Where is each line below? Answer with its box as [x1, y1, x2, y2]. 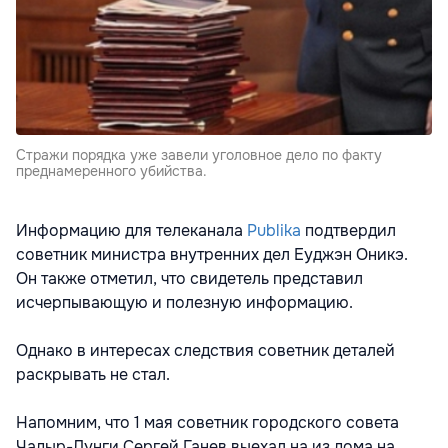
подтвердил [301, 219, 396, 241]
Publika [247, 219, 301, 241]
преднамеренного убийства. [16, 161, 207, 180]
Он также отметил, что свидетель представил [16, 267, 363, 289]
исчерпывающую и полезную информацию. [16, 291, 353, 313]
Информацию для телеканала [16, 219, 247, 241]
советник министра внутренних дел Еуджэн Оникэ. [16, 243, 408, 265]
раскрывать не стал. [16, 363, 170, 385]
